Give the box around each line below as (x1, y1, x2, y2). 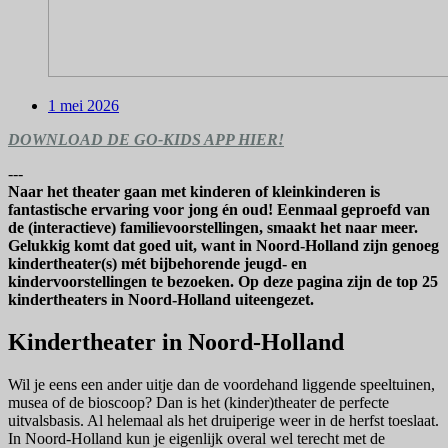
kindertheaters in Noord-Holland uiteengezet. (8, 291, 314, 309)
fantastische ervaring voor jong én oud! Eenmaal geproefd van (8, 201, 430, 219)
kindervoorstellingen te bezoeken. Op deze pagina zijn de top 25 (8, 273, 438, 291)
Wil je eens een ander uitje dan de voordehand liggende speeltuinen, (8, 376, 435, 394)
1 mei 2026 (48, 97, 119, 115)
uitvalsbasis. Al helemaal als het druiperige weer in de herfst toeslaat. (8, 412, 439, 430)
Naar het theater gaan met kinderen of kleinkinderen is (8, 183, 380, 201)
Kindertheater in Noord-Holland (8, 329, 344, 356)
